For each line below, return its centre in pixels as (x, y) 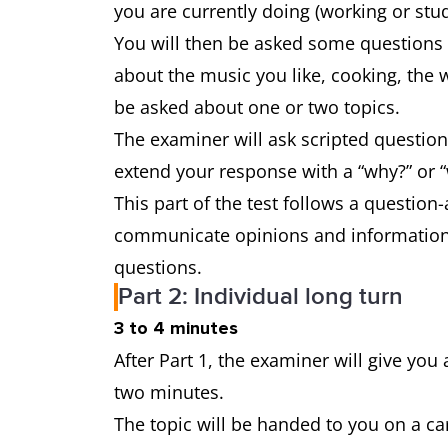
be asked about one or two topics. (262, 107)
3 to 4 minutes (178, 328)
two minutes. (171, 392)
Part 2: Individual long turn (260, 296)
